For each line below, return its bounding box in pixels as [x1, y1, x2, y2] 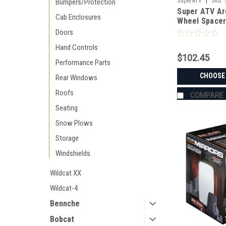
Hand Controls [55, 43, 98, 52]
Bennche [50, 199, 80, 208]
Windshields [55, 149, 90, 158]
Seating [55, 103, 78, 112]
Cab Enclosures [55, 13, 101, 22]
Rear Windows [55, 73, 97, 82]
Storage [55, 134, 79, 143]
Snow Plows [55, 119, 93, 128]
